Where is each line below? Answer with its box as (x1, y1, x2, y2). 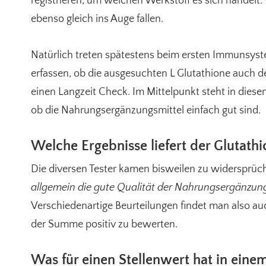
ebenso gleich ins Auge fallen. (31, 13, 163, 25)
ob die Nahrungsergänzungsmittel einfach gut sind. (31, 104, 261, 116)
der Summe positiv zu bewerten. (31, 218, 178, 230)
